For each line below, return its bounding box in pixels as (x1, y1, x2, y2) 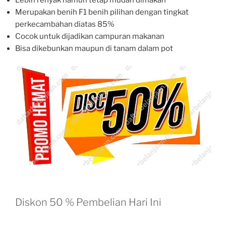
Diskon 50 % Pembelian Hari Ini (15, 196, 161, 208)
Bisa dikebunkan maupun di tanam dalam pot (15, 44, 173, 53)
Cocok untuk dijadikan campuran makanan (15, 32, 164, 41)
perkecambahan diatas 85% (15, 20, 115, 29)
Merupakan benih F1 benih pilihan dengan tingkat (15, 8, 189, 17)
